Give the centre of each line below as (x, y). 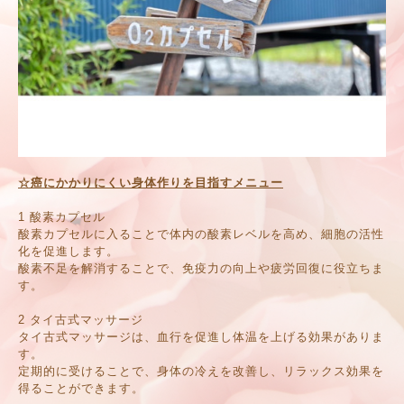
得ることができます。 (81, 388)
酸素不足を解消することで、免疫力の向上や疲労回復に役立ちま (201, 268)
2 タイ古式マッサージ (81, 319)
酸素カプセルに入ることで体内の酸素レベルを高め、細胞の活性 (201, 234)
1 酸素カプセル (62, 216)
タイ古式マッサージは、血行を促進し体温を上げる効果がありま (201, 336)
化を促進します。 (69, 251)
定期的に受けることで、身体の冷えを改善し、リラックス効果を (201, 371)
